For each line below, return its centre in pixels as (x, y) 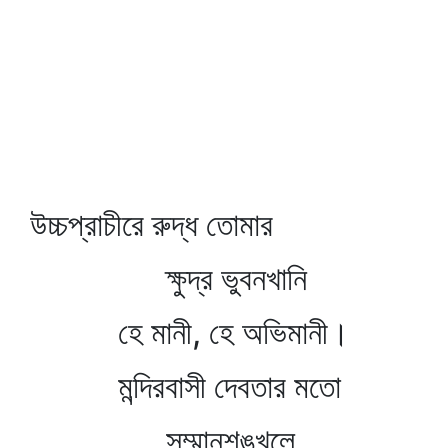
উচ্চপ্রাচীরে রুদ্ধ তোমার (151, 224)
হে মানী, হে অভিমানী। (190, 332)
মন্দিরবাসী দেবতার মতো (185, 386)
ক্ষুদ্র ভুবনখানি (168, 278)
